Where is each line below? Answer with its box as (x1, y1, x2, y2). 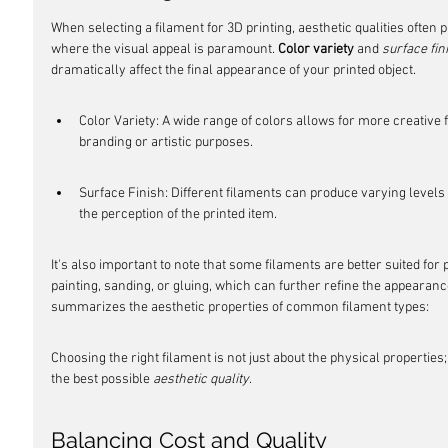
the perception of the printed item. (79, 206, 277, 223)
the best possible (51, 371, 153, 388)
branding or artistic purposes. (79, 134, 253, 151)
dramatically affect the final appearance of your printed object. (51, 62, 416, 79)
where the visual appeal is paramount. (51, 41, 278, 58)
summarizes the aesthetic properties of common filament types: (51, 299, 429, 316)
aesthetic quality (153, 371, 249, 388)
